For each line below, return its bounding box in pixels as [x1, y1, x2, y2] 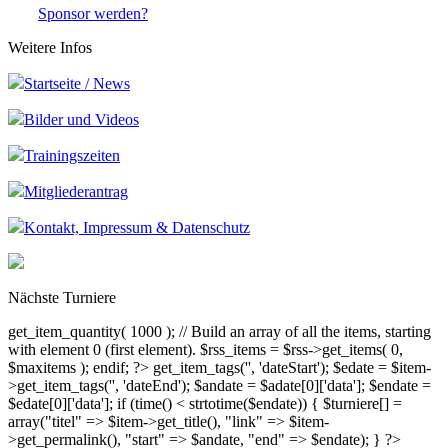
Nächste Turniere [8, 288, 116, 306]
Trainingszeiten [24, 146, 120, 164]
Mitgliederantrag [24, 182, 128, 200]
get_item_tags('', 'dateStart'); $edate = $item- [153, 358, 431, 376]
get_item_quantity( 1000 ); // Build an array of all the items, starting [8, 322, 431, 340]
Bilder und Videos [24, 110, 139, 128]
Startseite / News [24, 74, 130, 92]
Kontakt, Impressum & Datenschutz [24, 218, 250, 236]
